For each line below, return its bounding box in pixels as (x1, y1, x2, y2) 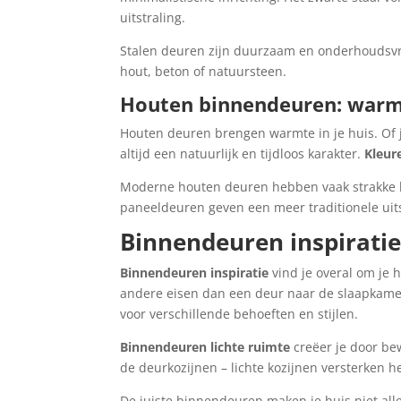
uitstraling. (120, 9, 186, 26)
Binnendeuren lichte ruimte (120, 338, 291, 355)
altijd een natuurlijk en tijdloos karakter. (120, 145, 365, 162)
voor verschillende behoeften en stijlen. (120, 305, 359, 322)
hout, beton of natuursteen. (120, 63, 287, 80)
